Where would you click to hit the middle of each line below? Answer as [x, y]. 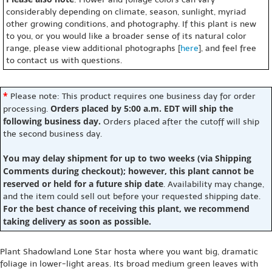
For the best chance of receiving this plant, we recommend [126, 209]
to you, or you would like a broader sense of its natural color [126, 36]
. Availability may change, [214, 184]
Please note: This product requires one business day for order [132, 96]
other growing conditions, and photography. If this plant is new [131, 24]
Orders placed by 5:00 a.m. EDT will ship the [142, 108]
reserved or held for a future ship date [83, 184]
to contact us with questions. [64, 60]
